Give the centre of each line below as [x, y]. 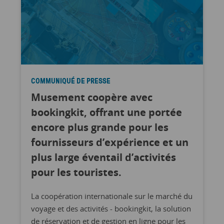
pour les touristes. [76, 172]
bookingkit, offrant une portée [106, 112]
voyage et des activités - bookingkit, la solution [111, 208]
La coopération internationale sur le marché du [111, 196]
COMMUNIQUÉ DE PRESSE [70, 81]
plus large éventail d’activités [103, 157]
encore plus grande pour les [99, 127]
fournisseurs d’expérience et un [109, 142]
